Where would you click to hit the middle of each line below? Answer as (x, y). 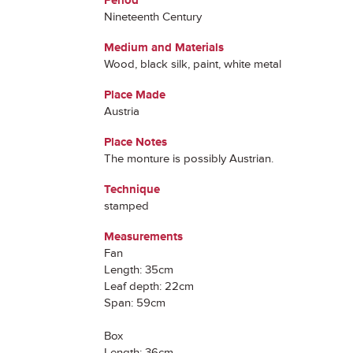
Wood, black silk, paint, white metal (193, 64)
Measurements (143, 237)
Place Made (135, 95)
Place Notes (136, 142)
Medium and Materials (164, 48)
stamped (126, 206)
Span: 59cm (135, 303)
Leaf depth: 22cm (149, 286)
